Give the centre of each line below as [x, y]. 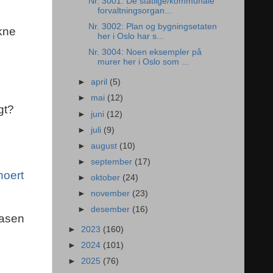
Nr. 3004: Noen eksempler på [145, 52]
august [105, 146]
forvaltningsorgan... [134, 11]
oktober [107, 178]
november [112, 194]
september [113, 161]
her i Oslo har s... [130, 37]
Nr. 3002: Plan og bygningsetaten [152, 27]
